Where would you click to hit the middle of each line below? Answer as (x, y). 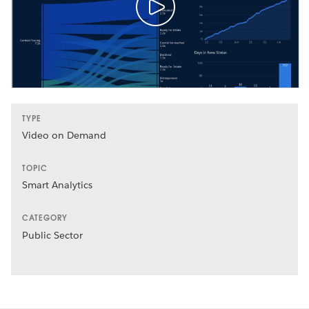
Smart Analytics (58, 185)
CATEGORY (45, 218)
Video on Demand (64, 136)
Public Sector (53, 235)
